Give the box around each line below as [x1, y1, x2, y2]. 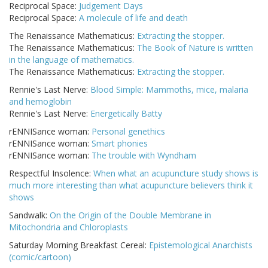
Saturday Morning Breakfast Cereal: [9, 239, 149, 251]
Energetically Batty [90, 108, 162, 120]
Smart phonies [92, 138, 148, 150]
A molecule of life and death [79, 12, 188, 24]
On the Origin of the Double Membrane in [50, 209, 211, 221]
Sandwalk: [9, 209, 50, 221]
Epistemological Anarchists [149, 239, 252, 251]
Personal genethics [92, 126, 165, 138]
